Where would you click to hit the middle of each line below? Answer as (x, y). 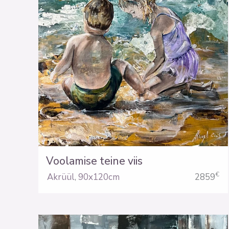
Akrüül (61, 177)
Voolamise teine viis (94, 161)
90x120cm (99, 177)
